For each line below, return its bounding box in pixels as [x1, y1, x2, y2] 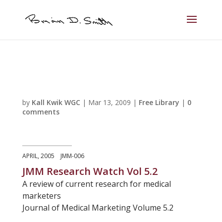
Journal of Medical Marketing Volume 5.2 [22, 202, 173, 213]
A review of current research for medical [22, 178, 171, 189]
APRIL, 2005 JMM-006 [22, 152, 84, 160]
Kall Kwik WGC [31, 98, 80, 107]
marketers [22, 190, 61, 201]
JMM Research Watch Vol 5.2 [22, 165, 158, 178]
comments [22, 107, 59, 116]
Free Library [138, 98, 179, 107]
